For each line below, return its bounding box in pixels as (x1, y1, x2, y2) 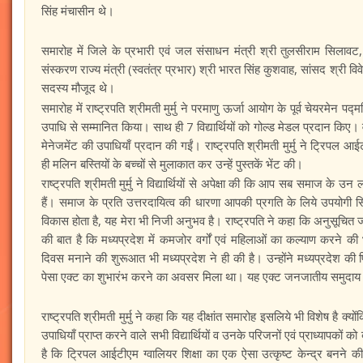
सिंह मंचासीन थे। (41, 2, 114, 19)
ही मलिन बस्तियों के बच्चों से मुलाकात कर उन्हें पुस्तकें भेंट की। (41, 155, 303, 172)
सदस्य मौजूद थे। (41, 79, 115, 96)
